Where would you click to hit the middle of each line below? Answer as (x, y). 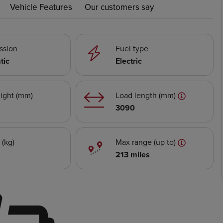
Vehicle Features (41, 7)
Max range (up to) (147, 142)
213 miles (133, 155)
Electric (129, 61)
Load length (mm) (147, 95)
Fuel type (132, 49)
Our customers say (119, 7)
